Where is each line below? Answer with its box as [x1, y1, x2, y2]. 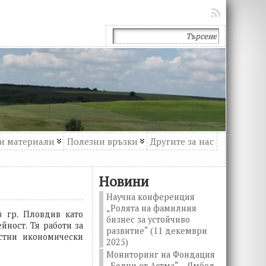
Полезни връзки [67, 135, 138, 147]
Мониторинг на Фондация [106, 249, 216, 260]
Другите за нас [150, 135, 214, 147]
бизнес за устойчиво [106, 214, 191, 225]
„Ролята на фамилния [106, 202, 197, 214]
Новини [99, 172, 150, 191]
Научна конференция [106, 191, 195, 202]
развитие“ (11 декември [106, 225, 208, 236]
